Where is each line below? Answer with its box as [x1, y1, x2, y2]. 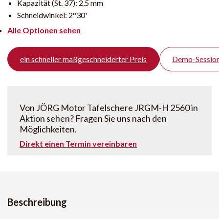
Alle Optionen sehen [7, 25, 81, 35]
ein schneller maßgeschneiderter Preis [20, 54, 147, 64]
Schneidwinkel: [17, 10, 68, 20]
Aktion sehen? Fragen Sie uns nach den [20, 112, 167, 124]
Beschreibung [7, 196, 67, 208]
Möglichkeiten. [20, 123, 77, 134]
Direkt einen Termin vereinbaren [20, 138, 137, 148]
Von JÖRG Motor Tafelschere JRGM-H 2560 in [20, 102, 198, 113]
